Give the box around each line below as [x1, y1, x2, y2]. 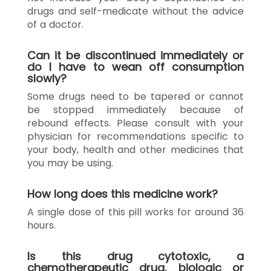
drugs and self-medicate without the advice [27, 4, 244, 18]
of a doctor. [27, 17, 83, 31]
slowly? [27, 70, 67, 86]
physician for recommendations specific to [27, 129, 244, 143]
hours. [27, 218, 56, 232]
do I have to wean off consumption [27, 59, 244, 74]
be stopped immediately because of [27, 102, 244, 117]
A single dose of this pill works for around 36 [27, 204, 244, 219]
